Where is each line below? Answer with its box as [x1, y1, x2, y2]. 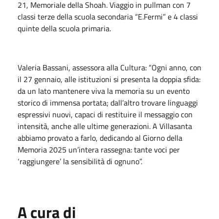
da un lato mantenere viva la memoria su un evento [18, 85, 190, 97]
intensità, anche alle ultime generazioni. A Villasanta [18, 120, 192, 132]
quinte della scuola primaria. [18, 22, 111, 34]
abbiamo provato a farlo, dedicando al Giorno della [18, 131, 182, 144]
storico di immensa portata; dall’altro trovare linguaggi [18, 96, 198, 109]
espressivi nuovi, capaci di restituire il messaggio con [18, 108, 193, 120]
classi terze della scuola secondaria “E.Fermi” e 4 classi [18, 10, 198, 22]
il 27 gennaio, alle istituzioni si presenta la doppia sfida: [18, 73, 200, 85]
